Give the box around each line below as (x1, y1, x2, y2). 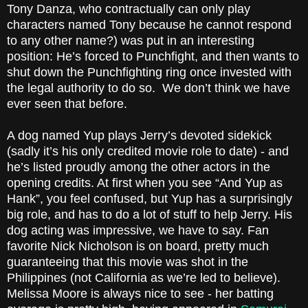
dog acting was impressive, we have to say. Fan (7, 223, 269, 238)
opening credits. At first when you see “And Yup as (7, 176, 283, 190)
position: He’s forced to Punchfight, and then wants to (7, 49, 299, 64)
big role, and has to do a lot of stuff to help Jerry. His (7, 208, 292, 222)
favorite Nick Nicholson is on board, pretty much (7, 239, 269, 254)
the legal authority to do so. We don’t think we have (7, 81, 290, 96)
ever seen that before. (7, 97, 127, 111)
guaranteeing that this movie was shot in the (7, 255, 248, 269)
